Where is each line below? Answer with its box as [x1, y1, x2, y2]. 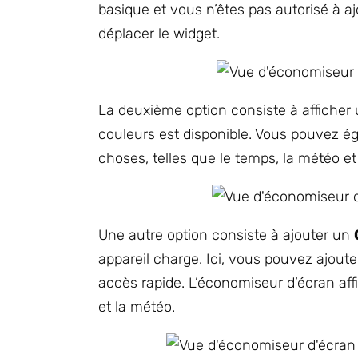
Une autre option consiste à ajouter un [98, 226, 354, 244]
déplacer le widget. [98, 25, 220, 42]
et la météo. [98, 298, 175, 316]
